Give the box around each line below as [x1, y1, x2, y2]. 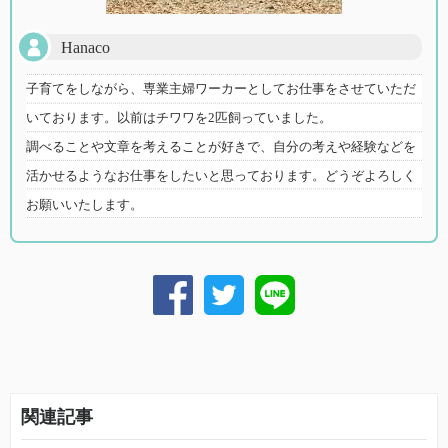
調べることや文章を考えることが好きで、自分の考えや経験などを [26, 139, 416, 155]
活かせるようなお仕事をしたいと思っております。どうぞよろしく [26, 168, 416, 184]
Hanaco [61, 39, 110, 57]
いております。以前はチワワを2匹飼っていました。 [26, 110, 332, 126]
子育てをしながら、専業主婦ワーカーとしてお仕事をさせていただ [26, 81, 416, 97]
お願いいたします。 [26, 197, 143, 213]
